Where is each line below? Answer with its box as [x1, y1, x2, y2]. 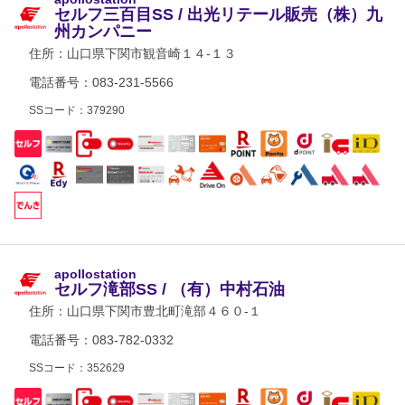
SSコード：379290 [29, 104, 125, 117]
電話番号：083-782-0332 [29, 333, 174, 347]
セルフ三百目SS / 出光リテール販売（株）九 [54, 5, 382, 24]
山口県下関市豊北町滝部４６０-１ [67, 304, 261, 318]
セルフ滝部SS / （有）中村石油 [54, 279, 285, 298]
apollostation [54, 266, 137, 281]
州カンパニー [54, 23, 152, 41]
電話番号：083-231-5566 [29, 75, 174, 89]
